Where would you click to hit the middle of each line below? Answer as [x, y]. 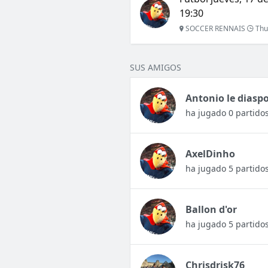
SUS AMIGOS [155, 68]
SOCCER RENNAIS [214, 29]
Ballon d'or [211, 210]
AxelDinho [210, 154]
